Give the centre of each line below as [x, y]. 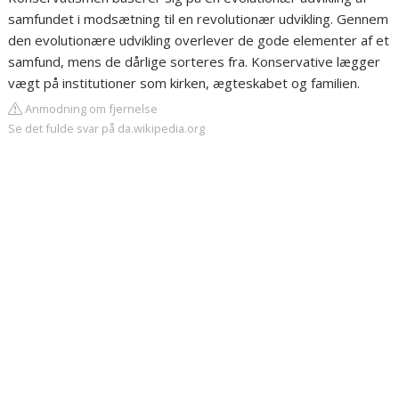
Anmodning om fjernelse [90, 109]
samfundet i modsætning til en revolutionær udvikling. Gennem [199, 19]
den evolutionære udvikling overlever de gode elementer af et [199, 40]
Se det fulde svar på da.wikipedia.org [107, 128]
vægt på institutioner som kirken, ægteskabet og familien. [184, 83]
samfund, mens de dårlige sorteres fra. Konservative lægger [195, 61]
